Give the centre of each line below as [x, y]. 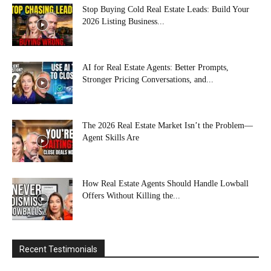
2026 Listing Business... [123, 21]
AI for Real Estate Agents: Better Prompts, [155, 67]
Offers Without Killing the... [131, 195]
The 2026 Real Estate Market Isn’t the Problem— [168, 125]
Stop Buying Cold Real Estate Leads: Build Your [166, 9]
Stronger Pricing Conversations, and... [148, 79]
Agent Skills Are [111, 137]
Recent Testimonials [58, 249]
